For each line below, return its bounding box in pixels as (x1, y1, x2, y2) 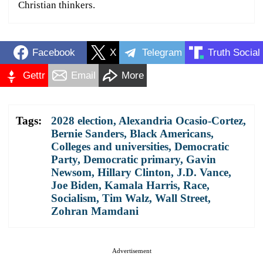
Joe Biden (51, 179, 99, 192)
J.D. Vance (177, 166, 228, 179)
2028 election (51, 114, 113, 127)
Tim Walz (102, 192, 149, 205)
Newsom (51, 166, 92, 179)
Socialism (51, 192, 96, 205)
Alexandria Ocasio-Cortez (119, 114, 243, 127)
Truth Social (208, 46, 260, 58)
